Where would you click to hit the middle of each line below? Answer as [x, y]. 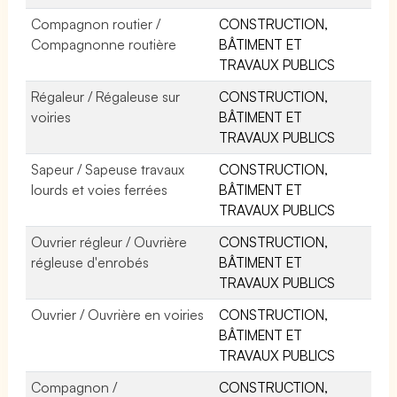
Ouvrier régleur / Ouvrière [109, 241]
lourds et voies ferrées [100, 189]
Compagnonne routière [104, 44]
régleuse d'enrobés [90, 262]
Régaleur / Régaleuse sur [106, 96]
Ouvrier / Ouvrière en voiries [118, 314]
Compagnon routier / [96, 23]
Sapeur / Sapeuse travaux [108, 169]
